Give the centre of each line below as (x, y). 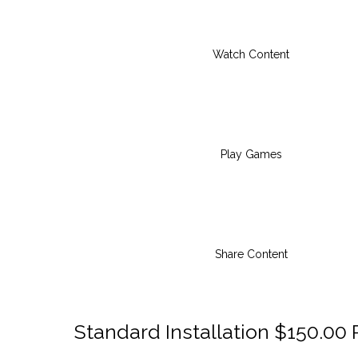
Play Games (251, 154)
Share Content (251, 254)
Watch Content (251, 54)
